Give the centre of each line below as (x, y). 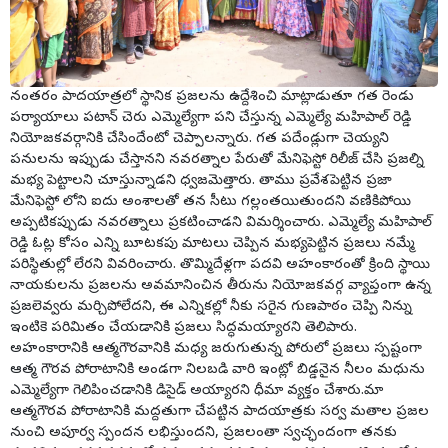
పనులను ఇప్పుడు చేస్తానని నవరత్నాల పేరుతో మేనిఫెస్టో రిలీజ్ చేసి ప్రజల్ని (217, 160)
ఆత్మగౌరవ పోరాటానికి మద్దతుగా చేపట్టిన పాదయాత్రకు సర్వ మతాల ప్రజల (219, 412)
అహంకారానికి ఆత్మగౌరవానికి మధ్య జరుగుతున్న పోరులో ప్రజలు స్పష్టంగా (216, 349)
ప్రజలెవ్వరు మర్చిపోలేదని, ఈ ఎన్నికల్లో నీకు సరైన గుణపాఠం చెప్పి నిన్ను (211, 307)
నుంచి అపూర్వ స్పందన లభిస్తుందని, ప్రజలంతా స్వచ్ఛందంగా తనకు (203, 433)
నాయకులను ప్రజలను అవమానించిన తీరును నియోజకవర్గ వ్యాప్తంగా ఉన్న (220, 286)
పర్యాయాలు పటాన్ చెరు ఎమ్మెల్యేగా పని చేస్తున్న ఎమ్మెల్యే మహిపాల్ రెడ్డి (210, 118)
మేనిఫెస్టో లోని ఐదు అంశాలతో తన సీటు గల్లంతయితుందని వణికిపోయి (210, 202)
